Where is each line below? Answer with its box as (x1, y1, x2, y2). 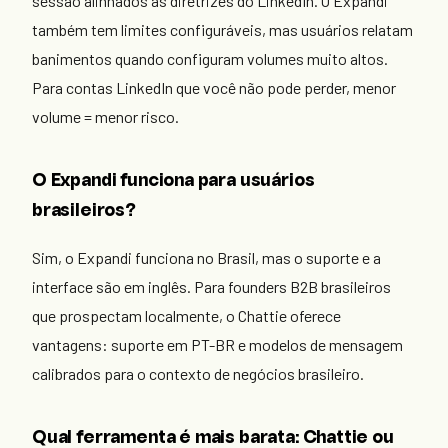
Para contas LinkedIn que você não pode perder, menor (32, 78, 396, 98)
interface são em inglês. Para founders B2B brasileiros (32, 277, 391, 297)
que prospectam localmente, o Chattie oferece (32, 306, 341, 326)
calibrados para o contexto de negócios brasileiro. (32, 364, 364, 384)
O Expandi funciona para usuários (32, 173, 315, 191)
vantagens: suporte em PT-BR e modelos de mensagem (32, 335, 403, 355)
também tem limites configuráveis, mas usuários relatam (32, 20, 413, 40)
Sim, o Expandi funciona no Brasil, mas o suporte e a (32, 248, 381, 268)
